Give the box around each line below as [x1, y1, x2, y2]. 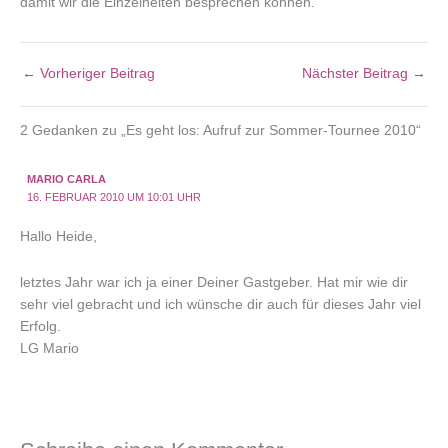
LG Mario [20, 340, 79, 356]
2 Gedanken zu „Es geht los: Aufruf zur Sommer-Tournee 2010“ [20, 123, 421, 139]
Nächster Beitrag [302, 66, 412, 82]
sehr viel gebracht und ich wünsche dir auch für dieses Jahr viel [20, 296, 421, 312]
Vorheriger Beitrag [36, 66, 155, 82]
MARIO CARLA [27, 172, 107, 185]
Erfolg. [20, 318, 61, 334]
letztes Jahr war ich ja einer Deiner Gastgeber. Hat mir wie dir [20, 274, 408, 290]
